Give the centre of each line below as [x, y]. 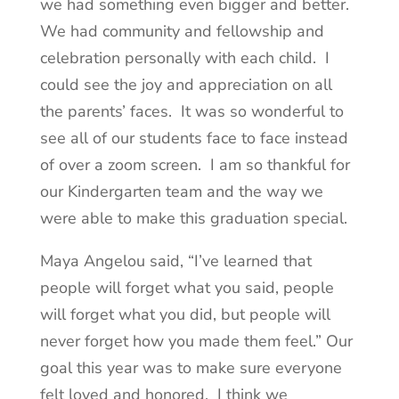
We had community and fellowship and [182, 32]
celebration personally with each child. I [184, 58]
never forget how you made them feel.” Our [196, 342]
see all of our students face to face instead [194, 138]
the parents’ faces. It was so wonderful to [191, 112]
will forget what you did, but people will [185, 315]
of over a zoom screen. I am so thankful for [195, 165]
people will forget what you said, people [187, 288]
